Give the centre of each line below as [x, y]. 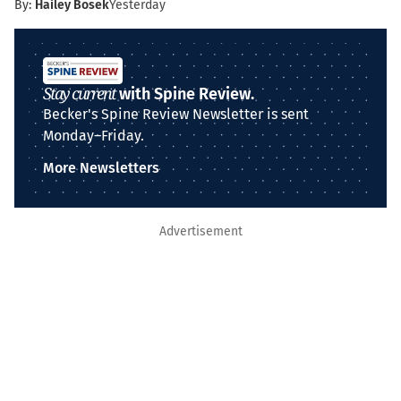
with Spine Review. [185, 94]
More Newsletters [101, 168]
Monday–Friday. [94, 136]
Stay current [79, 93]
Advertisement [200, 231]
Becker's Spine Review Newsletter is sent [176, 114]
